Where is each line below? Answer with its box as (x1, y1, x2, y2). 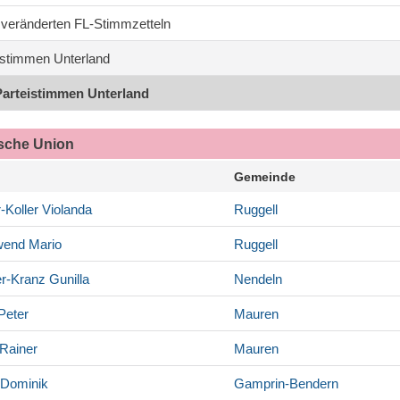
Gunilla (46, 271, 89, 287)
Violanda (38, 202, 92, 218)
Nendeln (234, 271, 282, 287)
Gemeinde (234, 170, 296, 185)
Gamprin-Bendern (234, 376, 338, 392)
